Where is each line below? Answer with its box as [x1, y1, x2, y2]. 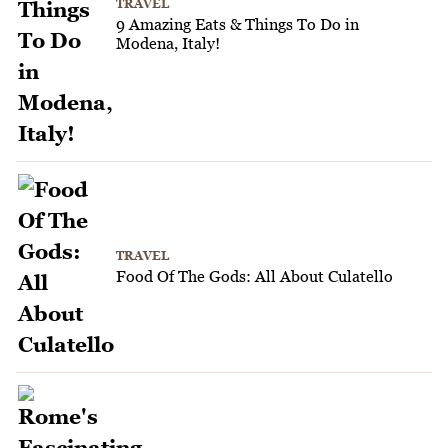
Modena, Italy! [116, 34, 220, 53]
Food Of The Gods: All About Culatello [116, 266, 393, 285]
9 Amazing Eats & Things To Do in [116, 15, 359, 34]
